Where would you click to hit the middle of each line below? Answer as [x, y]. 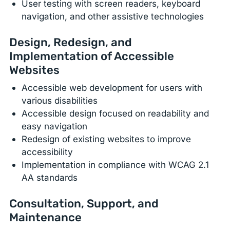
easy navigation [55, 126]
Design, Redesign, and [71, 42]
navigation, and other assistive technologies [113, 16]
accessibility [47, 152]
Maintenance [46, 217]
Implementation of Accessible [92, 56]
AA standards [50, 178]
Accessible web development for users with [112, 88]
